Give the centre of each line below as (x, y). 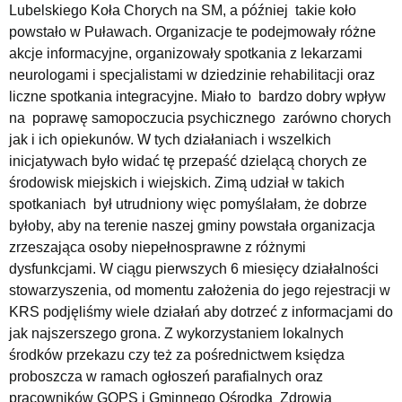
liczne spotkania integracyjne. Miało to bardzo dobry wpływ (197, 97)
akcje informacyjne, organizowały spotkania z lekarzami (186, 54)
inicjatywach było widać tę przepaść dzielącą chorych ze (188, 162)
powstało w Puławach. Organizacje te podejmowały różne (192, 32)
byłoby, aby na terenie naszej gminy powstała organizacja (192, 226)
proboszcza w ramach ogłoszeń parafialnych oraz (166, 377)
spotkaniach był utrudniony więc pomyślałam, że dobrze (188, 205)
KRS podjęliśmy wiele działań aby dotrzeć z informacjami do (201, 312)
